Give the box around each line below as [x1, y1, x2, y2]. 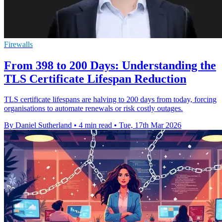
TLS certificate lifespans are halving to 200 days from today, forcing [4, 95, 217, 104]
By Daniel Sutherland [4, 121, 72, 130]
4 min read [79, 121, 112, 130]
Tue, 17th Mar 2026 [119, 121, 181, 130]
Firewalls [4, 40, 33, 49]
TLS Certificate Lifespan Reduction [4, 72, 186, 85]
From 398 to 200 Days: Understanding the [4, 58, 216, 72]
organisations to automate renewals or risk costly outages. [4, 104, 183, 113]
